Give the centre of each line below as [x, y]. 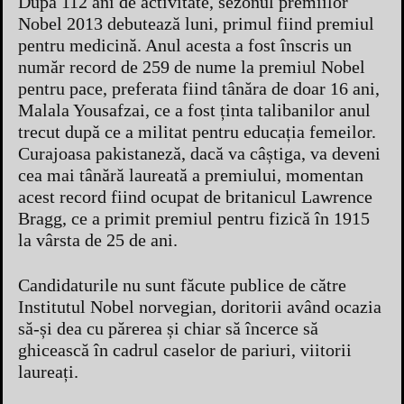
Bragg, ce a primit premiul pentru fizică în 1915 [194, 218]
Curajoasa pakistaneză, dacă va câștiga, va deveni [199, 153]
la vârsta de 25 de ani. [98, 239]
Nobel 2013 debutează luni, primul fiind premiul [196, 23]
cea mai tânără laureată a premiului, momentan [191, 174]
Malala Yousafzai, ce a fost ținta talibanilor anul [194, 110]
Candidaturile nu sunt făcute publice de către [182, 285]
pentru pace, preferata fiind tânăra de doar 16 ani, [199, 88]
